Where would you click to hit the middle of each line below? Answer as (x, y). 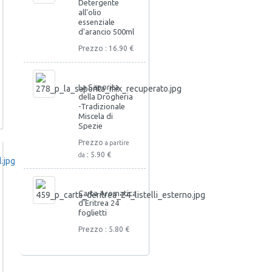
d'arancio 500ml (106, 32)
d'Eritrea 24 (98, 203)
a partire (117, 143)
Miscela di (95, 116)
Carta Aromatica (107, 193)
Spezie (90, 126)
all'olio (90, 12)
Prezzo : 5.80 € (104, 229)
